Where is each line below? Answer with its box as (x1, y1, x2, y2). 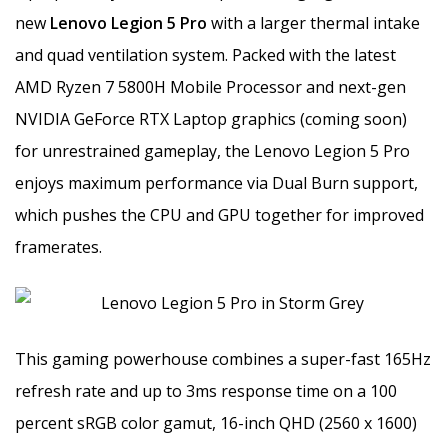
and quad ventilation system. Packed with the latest (15, 43, 396, 66)
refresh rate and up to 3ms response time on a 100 (15, 379, 397, 402)
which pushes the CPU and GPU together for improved (15, 203, 424, 226)
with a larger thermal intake (207, 11, 420, 34)
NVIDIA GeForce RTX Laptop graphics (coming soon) (15, 107, 407, 130)
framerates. (15, 235, 102, 258)
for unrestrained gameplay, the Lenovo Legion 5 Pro (15, 139, 410, 162)
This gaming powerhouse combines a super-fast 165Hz (15, 347, 431, 370)
